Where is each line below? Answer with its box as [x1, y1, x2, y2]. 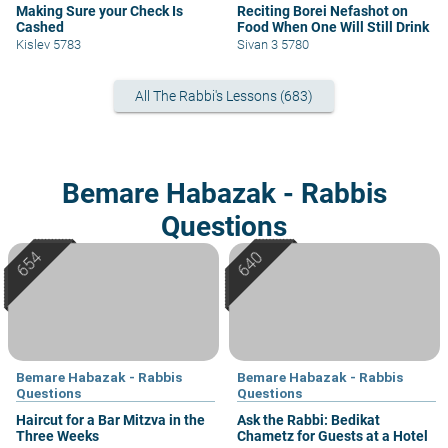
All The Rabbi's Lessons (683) [135, 88, 313, 105]
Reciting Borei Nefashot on [237, 2, 408, 19]
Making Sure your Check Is [16, 2, 183, 19]
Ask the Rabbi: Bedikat [237, 412, 380, 429]
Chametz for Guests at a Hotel [237, 428, 428, 445]
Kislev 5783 [16, 36, 81, 52]
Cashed [16, 18, 64, 35]
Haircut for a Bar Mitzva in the [16, 412, 205, 429]
